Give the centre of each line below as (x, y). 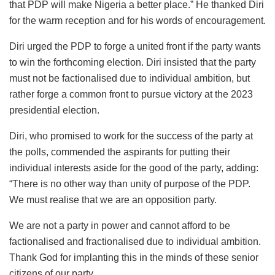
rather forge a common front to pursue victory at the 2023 (131, 94)
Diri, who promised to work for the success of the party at (131, 136)
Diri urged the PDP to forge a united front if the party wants (135, 46)
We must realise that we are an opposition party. (113, 199)
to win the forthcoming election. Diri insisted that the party (133, 62)
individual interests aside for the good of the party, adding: (134, 168)
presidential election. (54, 110)
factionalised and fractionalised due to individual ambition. (135, 241)
